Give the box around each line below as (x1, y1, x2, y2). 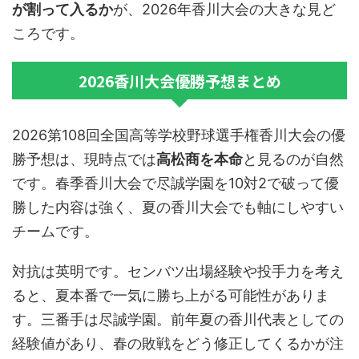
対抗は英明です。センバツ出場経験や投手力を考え (12, 263, 344, 280)
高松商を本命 (156, 151, 243, 168)
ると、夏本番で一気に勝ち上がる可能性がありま (12, 287, 329, 305)
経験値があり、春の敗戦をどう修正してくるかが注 (12, 335, 344, 353)
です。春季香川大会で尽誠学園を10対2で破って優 (12, 175, 339, 192)
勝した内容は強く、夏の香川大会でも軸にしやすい (12, 199, 344, 216)
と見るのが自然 (243, 151, 344, 168)
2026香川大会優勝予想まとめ (78, 70, 281, 92)
